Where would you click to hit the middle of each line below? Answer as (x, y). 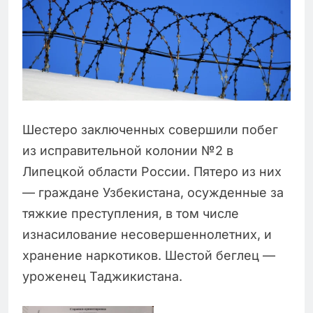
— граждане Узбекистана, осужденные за (153, 193)
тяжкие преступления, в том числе (131, 214)
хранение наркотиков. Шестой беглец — (149, 256)
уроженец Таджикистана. (102, 277)
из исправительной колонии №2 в (128, 151)
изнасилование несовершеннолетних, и (147, 235)
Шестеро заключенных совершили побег (150, 130)
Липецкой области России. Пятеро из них (152, 172)
